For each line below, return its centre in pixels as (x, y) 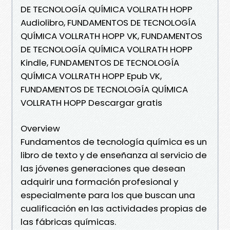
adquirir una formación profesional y (99, 181)
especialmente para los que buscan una (108, 195)
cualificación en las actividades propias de (114, 208)
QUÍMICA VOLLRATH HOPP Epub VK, (91, 76)
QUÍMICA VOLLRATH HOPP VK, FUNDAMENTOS (111, 36)
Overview (40, 128)
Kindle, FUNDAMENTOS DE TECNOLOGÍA (100, 62)
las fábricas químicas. (68, 222)
